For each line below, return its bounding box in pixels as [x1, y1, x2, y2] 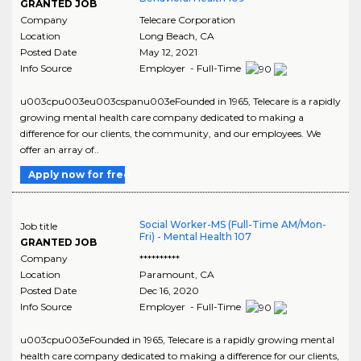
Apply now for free [28, 168, 131, 180]
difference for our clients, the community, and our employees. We [20, 127, 321, 139]
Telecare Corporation [139, 13, 235, 26]
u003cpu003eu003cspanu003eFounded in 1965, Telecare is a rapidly [20, 94, 341, 107]
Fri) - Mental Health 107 [139, 230, 251, 243]
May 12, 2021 [139, 45, 197, 58]
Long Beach [139, 29, 195, 42]
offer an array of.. [20, 143, 99, 156]
